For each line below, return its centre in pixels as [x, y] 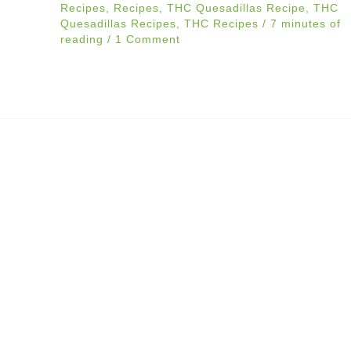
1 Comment [147, 39]
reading [81, 39]
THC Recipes [221, 24]
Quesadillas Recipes [118, 24]
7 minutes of [305, 24]
